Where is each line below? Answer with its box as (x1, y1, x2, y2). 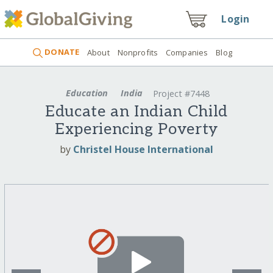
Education (63, 87, 111, 99)
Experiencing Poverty (55, 120, 218, 140)
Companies (166, 46, 208, 58)
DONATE (43, 46, 80, 58)
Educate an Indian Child (45, 102, 228, 122)
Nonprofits (117, 46, 158, 58)
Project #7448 (152, 88, 210, 100)
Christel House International (73, 142, 213, 156)
